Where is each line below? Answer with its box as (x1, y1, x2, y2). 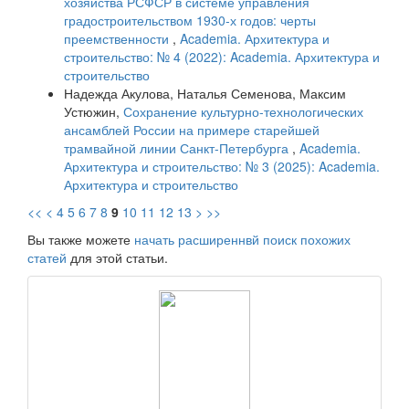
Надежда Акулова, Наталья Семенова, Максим (64, 84, 346, 102)
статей (27, 248, 67, 267)
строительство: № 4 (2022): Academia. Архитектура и (64, 47, 380, 66)
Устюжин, (64, 102, 123, 121)
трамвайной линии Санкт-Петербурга (64, 139, 292, 157)
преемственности (64, 29, 173, 47)
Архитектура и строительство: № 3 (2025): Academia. (64, 157, 380, 175)
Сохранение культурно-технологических (123, 102, 363, 121)
